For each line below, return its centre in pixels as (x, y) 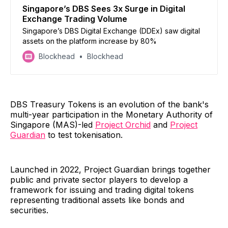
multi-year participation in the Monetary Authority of (111, 114)
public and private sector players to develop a (99, 179)
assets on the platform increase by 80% (90, 41)
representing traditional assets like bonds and (97, 200)
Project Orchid (123, 124)
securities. (29, 210)
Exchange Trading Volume (75, 19)
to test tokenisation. (84, 135)
